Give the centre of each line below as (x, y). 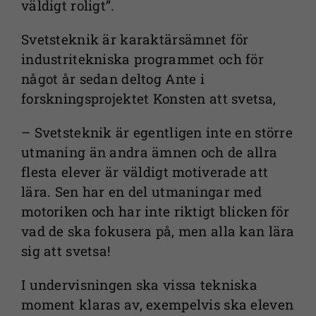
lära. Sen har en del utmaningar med (141, 192)
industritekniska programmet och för (142, 59)
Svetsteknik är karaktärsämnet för (135, 39)
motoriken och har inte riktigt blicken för (155, 212)
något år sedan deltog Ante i (113, 79)
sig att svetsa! (66, 251)
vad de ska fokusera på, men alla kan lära (158, 231)
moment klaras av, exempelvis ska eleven (157, 305)
